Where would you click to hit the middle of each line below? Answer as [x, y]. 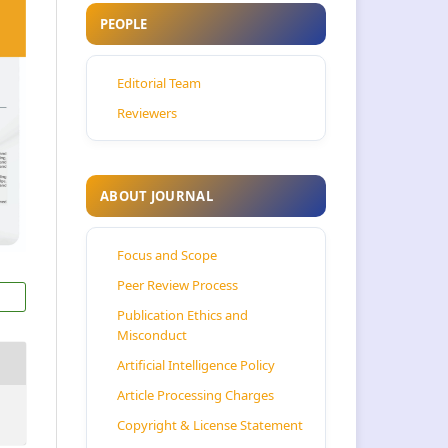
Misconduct [152, 335]
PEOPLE [123, 24]
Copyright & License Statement [210, 425]
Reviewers [147, 113]
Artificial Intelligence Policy [196, 365]
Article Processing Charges [195, 395]
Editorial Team [159, 83]
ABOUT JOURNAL [156, 196]
